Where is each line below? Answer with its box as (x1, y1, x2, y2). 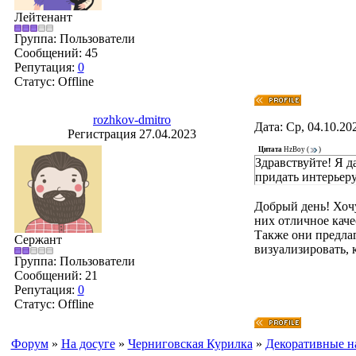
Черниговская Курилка (127, 337, 253, 350)
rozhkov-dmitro (93, 113, 171, 126)
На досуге (60, 337, 115, 350)
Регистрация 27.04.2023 (68, 127, 196, 141)
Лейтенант (14, 10, 72, 24)
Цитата (257, 145, 282, 154)
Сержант (14, 233, 62, 246)
